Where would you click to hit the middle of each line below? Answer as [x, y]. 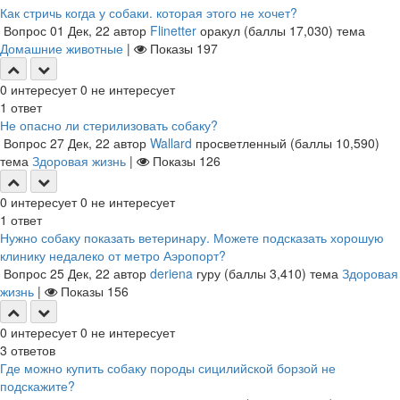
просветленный [241, 143]
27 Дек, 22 [80, 143]
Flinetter [173, 30]
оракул [220, 30]
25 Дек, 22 [80, 273]
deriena [171, 273]
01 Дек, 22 [80, 30]
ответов [31, 350]
